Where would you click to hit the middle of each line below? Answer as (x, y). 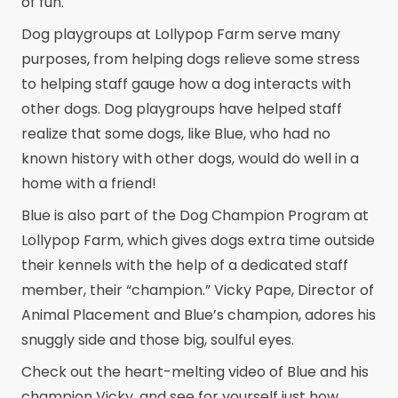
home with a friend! (89, 183)
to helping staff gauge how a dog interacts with (186, 84)
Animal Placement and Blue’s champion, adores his (199, 315)
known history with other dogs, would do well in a (190, 159)
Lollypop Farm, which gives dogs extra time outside (198, 240)
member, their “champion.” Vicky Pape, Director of (198, 290)
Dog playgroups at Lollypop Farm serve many (181, 34)
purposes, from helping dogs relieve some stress (191, 59)
